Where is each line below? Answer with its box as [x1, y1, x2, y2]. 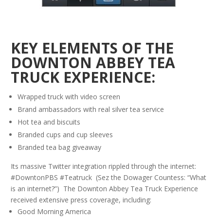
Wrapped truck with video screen [18, 92, 121, 101]
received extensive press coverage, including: [11, 195, 152, 204]
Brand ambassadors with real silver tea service [18, 105, 164, 114]
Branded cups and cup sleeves [18, 130, 113, 139]
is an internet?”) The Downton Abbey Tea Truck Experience [11, 184, 199, 193]
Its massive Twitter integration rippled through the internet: [11, 162, 197, 171]
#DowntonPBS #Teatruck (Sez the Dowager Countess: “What [11, 173, 207, 182]
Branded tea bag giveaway [18, 143, 102, 152]
